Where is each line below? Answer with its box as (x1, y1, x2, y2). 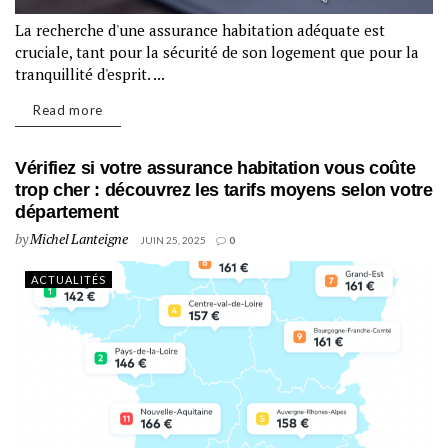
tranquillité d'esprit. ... (15, 64, 165, 84)
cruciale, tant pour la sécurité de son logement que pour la (15, 42, 419, 62)
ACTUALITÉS (31, 273, 106, 286)
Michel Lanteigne (30, 229, 128, 248)
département (15, 202, 120, 222)
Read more (33, 102, 103, 118)
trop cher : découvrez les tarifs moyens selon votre (15, 180, 433, 200)
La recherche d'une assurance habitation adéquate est (15, 20, 385, 40)
